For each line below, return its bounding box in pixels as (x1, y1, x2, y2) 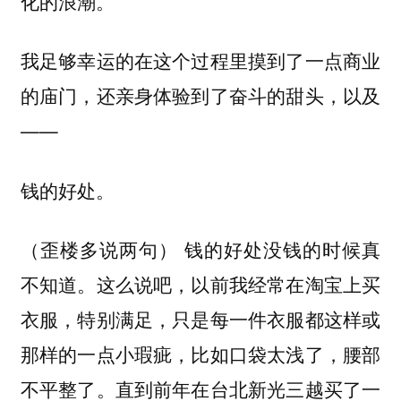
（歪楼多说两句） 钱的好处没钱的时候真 (20, 235, 381, 263)
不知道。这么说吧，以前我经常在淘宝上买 (20, 270, 381, 298)
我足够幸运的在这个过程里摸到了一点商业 (20, 47, 381, 74)
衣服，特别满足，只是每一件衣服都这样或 (20, 305, 381, 333)
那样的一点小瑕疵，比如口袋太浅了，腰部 (20, 340, 381, 368)
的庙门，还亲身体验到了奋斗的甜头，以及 (20, 81, 381, 109)
